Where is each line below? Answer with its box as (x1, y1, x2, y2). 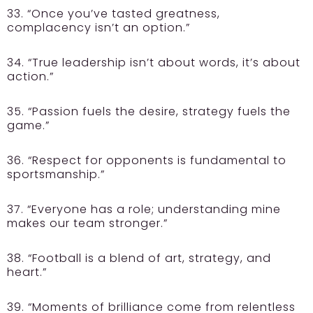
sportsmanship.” (7, 166, 105, 182)
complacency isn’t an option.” (7, 19, 190, 36)
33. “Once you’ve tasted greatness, (7, 5, 220, 22)
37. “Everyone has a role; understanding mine (7, 201, 281, 217)
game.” (7, 117, 50, 133)
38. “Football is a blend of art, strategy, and (7, 249, 271, 266)
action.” (7, 68, 54, 85)
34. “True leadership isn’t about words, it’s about (7, 54, 300, 71)
